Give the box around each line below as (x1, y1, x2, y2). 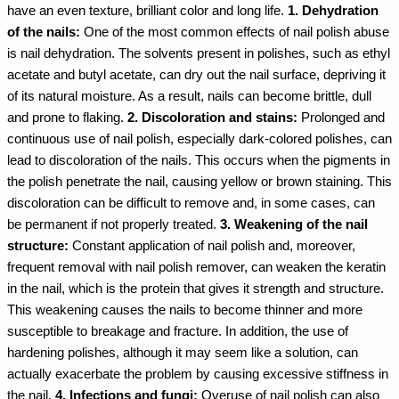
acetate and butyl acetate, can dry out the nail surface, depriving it (7, 67, 386, 82)
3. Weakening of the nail (220, 216, 368, 232)
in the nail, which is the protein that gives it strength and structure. (7, 281, 384, 296)
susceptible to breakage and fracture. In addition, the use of (7, 323, 348, 338)
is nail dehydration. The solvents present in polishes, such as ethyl (7, 45, 390, 61)
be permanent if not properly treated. (7, 216, 220, 232)
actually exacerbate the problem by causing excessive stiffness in (7, 366, 388, 381)
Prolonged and (301, 110, 385, 125)
